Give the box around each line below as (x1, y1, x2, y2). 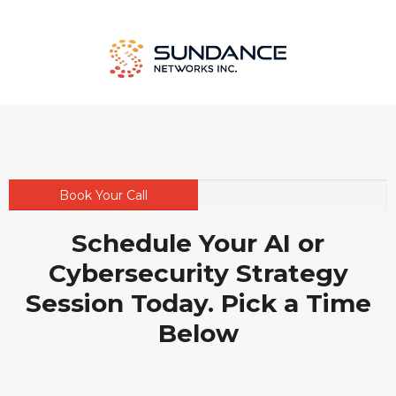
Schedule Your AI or (72, 228, 324, 259)
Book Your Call (59, 187, 148, 204)
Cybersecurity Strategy (48, 258, 348, 289)
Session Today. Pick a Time (25, 288, 371, 319)
